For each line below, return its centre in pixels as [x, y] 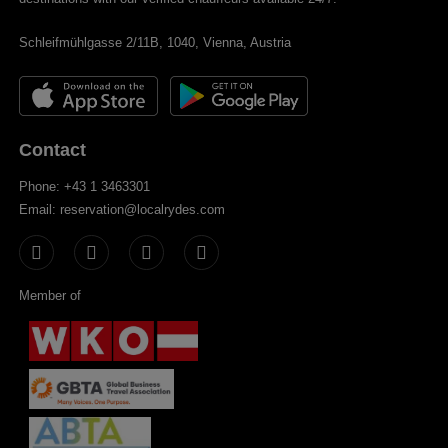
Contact [53, 149]
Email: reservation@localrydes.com [122, 209]
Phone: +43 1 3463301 [85, 186]
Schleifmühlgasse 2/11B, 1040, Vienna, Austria [155, 42]
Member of [50, 295]
